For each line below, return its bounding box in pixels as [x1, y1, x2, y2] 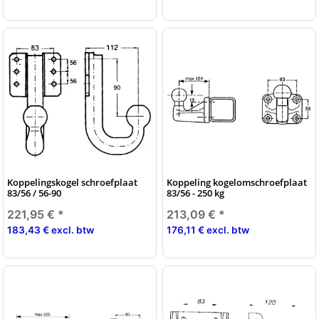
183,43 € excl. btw [7, 224, 94, 236]
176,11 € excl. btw [167, 224, 249, 236]
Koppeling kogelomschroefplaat [167, 175, 307, 189]
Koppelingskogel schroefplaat [7, 175, 137, 189]
